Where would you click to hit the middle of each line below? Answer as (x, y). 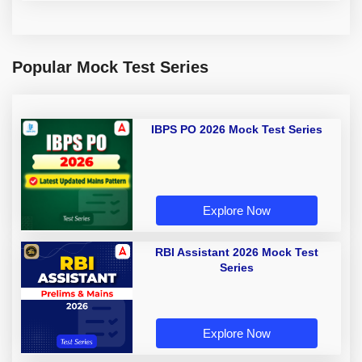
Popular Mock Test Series (110, 67)
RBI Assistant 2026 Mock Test (237, 252)
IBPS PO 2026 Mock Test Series (237, 129)
